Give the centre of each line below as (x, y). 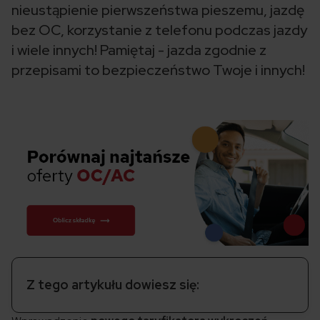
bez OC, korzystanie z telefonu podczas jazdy (159, 30)
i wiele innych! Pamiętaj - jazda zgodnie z (139, 50)
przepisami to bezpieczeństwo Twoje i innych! (158, 70)
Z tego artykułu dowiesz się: (113, 285)
